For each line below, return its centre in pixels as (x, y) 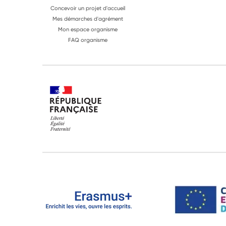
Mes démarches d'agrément (88, 18)
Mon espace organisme (88, 29)
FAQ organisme (88, 40)
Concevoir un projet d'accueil (88, 8)
